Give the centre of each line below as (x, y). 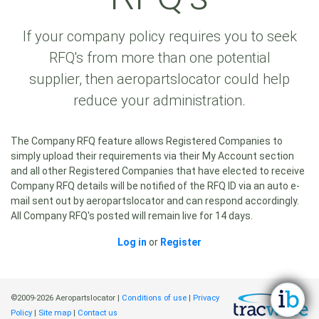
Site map (55, 313)
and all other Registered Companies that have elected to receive (158, 171)
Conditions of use (154, 298)
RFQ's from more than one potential (159, 58)
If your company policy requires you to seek (159, 36)
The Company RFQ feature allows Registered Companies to (147, 141)
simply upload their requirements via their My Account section (152, 156)
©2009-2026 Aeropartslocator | (66, 298)
